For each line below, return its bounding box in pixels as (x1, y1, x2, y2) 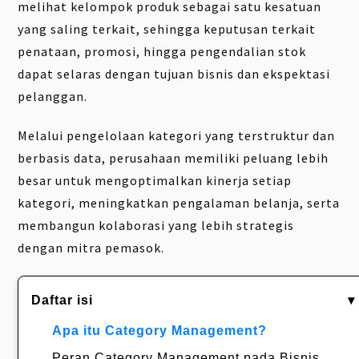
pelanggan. (18, 88, 88, 105)
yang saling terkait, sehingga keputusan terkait (18, 21, 317, 38)
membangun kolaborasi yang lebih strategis (18, 217, 295, 234)
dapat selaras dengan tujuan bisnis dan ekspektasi (18, 66, 331, 83)
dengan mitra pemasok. (18, 240, 165, 256)
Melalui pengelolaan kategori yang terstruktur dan (18, 127, 336, 144)
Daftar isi (31, 293, 94, 308)
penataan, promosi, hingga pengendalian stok (18, 43, 307, 60)
